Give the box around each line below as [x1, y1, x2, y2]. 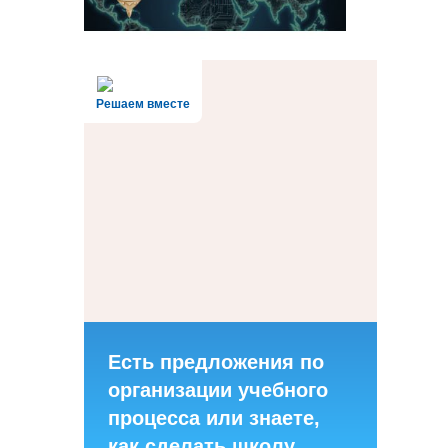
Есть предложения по [107, 351, 324, 373]
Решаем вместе [95, 97, 190, 111]
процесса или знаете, [107, 407, 320, 429]
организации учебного [107, 379, 328, 401]
